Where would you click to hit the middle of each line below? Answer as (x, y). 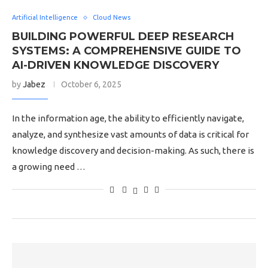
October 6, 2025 (91, 84)
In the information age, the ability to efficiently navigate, (128, 118)
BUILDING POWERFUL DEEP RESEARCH (123, 36)
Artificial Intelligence (45, 17)
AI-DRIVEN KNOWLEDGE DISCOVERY (115, 65)
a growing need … (49, 167)
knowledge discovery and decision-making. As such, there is (133, 150)
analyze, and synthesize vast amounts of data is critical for (130, 134)
